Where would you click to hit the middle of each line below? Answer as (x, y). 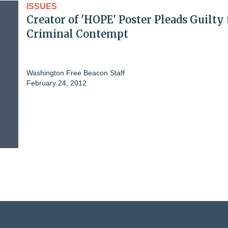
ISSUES (42, 6)
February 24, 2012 (56, 83)
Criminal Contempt (77, 34)
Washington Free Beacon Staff (76, 73)
